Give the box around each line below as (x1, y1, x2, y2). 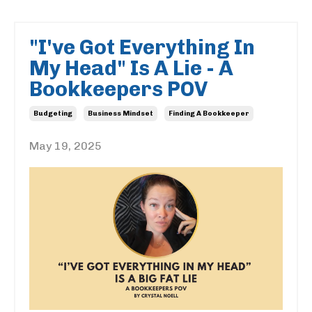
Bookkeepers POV (29, 77, 208, 102)
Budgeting (33, 109, 72, 118)
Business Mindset (88, 109, 153, 118)
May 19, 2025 (29, 139, 102, 153)
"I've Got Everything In (29, 35, 255, 61)
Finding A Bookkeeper (169, 109, 249, 118)
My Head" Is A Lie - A (29, 56, 233, 81)
